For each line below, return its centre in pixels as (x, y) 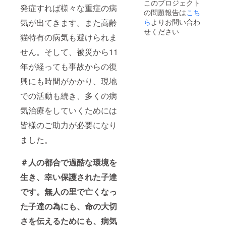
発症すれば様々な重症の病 (69, 8)
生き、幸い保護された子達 (69, 177)
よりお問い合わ (175, 22)
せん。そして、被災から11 (69, 51)
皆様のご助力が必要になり (69, 125)
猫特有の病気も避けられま (69, 37)
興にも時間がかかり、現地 (69, 81)
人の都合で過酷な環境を (73, 162)
